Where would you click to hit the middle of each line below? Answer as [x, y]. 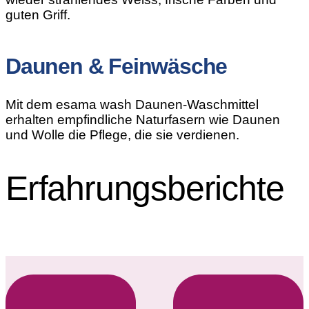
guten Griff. [38, 15]
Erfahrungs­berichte [145, 188]
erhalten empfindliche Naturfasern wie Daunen [143, 120]
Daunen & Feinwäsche [117, 66]
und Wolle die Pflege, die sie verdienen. [122, 135]
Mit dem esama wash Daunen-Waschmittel [132, 105]
